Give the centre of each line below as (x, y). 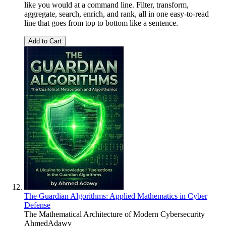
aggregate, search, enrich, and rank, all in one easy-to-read (117, 14)
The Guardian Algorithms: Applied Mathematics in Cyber (116, 196)
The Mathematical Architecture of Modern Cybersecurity (115, 214)
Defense (37, 205)
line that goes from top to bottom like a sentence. (101, 23)
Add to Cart (45, 41)
